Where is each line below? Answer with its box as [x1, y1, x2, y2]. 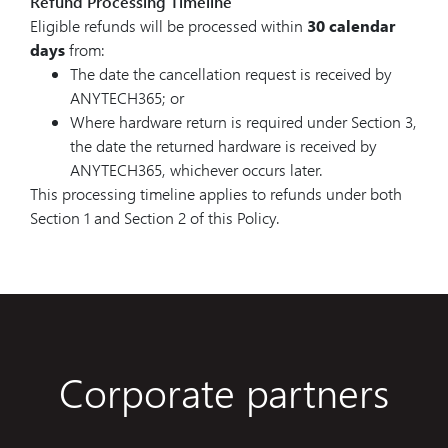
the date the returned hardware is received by [70, 135, 377, 156]
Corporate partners [59, 365, 389, 418]
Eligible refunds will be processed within [30, 15, 307, 36]
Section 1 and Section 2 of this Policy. [30, 207, 280, 228]
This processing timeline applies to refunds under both [30, 183, 402, 204]
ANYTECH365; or [70, 87, 184, 108]
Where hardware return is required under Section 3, [70, 111, 417, 132]
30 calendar [307, 15, 395, 36]
